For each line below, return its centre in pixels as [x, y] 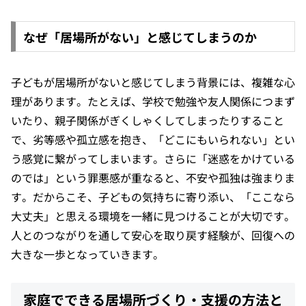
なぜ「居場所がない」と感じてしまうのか [140, 37]
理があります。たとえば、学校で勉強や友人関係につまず [153, 101]
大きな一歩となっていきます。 [87, 254]
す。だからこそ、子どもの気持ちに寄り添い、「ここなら [153, 196]
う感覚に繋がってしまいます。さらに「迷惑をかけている [153, 158]
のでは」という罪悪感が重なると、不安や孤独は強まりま [153, 177]
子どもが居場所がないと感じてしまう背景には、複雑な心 [153, 82]
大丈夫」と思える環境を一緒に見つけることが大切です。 [153, 215]
